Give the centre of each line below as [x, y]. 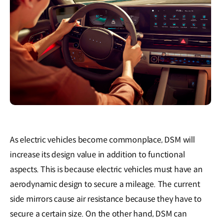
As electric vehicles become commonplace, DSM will [102, 140]
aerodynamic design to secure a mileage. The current [105, 184]
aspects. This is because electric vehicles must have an [106, 169]
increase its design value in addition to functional [97, 154]
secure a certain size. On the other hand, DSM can [98, 214]
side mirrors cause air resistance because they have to [106, 199]
